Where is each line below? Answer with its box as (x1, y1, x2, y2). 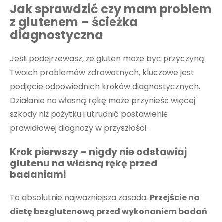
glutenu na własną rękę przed (10, 157, 158, 170)
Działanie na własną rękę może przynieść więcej (10, 94, 195, 106)
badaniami (10, 168, 66, 182)
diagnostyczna (10, 26, 103, 43)
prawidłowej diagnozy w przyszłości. (10, 122, 148, 134)
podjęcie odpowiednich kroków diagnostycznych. (10, 80, 200, 92)
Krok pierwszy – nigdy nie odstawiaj (10, 145, 187, 159)
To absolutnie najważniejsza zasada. (10, 191, 150, 203)
